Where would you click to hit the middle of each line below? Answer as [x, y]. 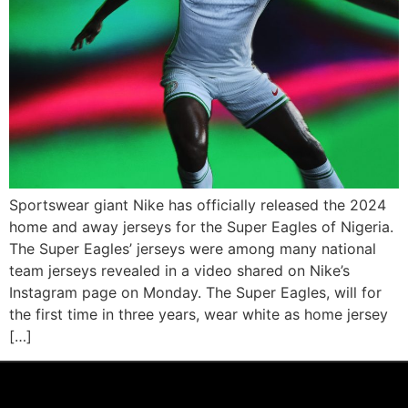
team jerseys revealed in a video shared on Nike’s [179, 271]
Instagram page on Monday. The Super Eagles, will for [195, 293]
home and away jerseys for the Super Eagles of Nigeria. [201, 227]
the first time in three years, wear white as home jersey [199, 315]
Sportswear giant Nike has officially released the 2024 [198, 205]
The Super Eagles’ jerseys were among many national [193, 249]
